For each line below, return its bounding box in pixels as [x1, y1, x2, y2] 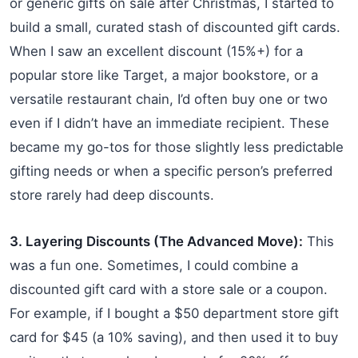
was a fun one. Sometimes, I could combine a [10, 257, 298, 273]
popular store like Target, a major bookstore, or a [10, 66, 318, 83]
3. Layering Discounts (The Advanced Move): [10, 233, 303, 249]
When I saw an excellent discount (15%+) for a [10, 42, 303, 59]
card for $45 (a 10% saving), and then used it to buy [10, 328, 338, 345]
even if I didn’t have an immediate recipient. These [10, 114, 329, 131]
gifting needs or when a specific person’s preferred [10, 162, 332, 179]
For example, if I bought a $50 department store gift [10, 304, 339, 321]
